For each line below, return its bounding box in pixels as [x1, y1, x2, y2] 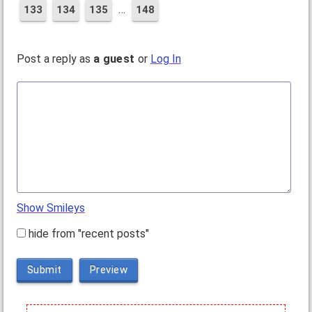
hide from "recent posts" [25, 227, 155, 240]
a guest [93, 52, 135, 65]
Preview [89, 263, 128, 276]
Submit [26, 263, 62, 276]
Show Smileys [16, 201, 85, 214]
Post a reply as [16, 52, 93, 65]
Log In [150, 52, 181, 65]
